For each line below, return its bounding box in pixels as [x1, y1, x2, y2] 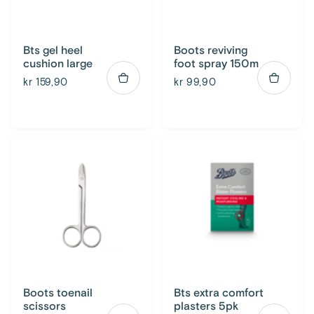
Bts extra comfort [173, 285, 264, 300]
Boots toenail [22, 285, 93, 300]
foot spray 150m [173, 57, 259, 71]
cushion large [22, 57, 93, 71]
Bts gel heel [22, 43, 83, 58]
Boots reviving [173, 43, 247, 58]
